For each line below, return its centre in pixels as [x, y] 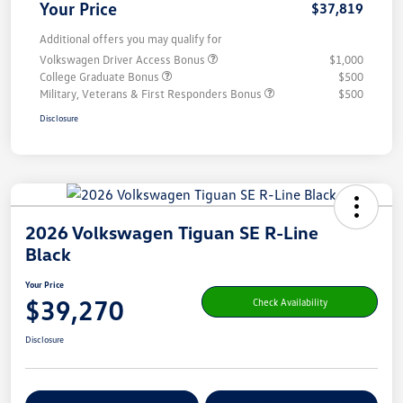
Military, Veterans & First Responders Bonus [152, 94]
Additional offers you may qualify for [131, 39]
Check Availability [290, 301]
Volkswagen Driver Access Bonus [124, 60]
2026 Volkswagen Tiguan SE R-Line [172, 233]
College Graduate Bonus [101, 77]
